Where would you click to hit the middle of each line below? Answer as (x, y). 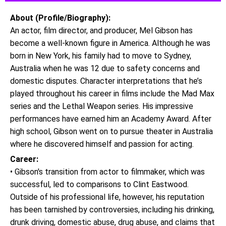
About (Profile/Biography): (60, 18)
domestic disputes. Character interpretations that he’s (106, 81)
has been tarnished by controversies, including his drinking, (112, 210)
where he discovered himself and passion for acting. (102, 144)
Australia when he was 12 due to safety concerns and (105, 68)
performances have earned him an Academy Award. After (111, 119)
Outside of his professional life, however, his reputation (107, 197)
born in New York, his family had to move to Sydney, (101, 56)
